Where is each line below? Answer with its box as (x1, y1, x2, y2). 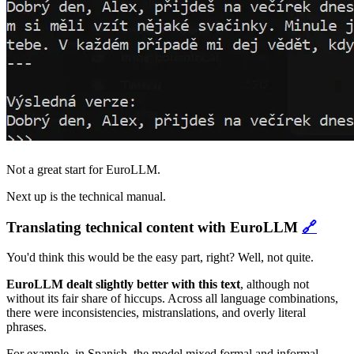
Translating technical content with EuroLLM (6, 218, 302, 235)
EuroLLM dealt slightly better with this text (6, 277, 240, 292)
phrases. (6, 320, 47, 334)
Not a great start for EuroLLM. (6, 162, 160, 176)
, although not (240, 277, 309, 292)
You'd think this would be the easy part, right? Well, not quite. (6, 250, 314, 265)
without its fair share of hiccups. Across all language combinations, (6, 292, 338, 306)
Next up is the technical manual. (6, 189, 166, 203)
